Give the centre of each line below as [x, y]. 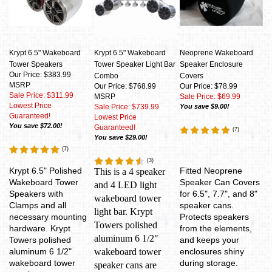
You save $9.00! [205, 106]
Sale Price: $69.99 [210, 97]
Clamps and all [38, 205]
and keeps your [209, 240]
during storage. [209, 263]
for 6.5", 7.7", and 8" [219, 194]
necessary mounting [48, 217]
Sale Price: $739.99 [127, 107]
